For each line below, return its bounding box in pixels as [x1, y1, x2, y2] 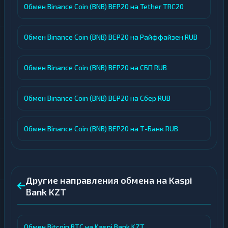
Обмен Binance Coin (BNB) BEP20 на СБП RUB [24, 63, 167, 72]
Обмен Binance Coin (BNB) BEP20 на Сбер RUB [24, 94, 170, 102]
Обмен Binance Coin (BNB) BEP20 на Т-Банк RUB [24, 124, 178, 133]
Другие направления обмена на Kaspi [25, 175, 192, 186]
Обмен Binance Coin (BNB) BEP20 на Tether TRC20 [24, 2, 184, 11]
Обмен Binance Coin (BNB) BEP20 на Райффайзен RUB [24, 33, 197, 41]
